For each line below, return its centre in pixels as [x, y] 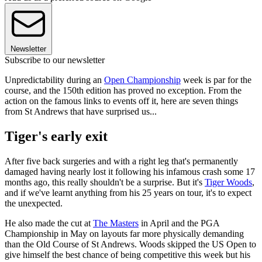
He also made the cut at [49, 223]
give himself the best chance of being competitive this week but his [127, 254]
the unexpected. [34, 203]
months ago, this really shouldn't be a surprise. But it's [105, 182]
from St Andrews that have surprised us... [81, 112]
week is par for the [216, 80]
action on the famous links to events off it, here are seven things [121, 101]
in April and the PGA [179, 223]
